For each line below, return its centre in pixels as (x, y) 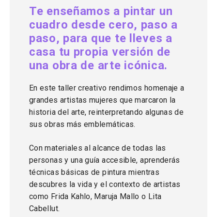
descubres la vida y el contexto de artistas (105, 184)
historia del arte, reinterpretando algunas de (107, 112)
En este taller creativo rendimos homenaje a (107, 88)
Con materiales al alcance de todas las (98, 148)
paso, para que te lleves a (101, 38)
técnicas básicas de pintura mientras (94, 172)
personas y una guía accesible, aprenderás (105, 160)
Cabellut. (45, 209)
